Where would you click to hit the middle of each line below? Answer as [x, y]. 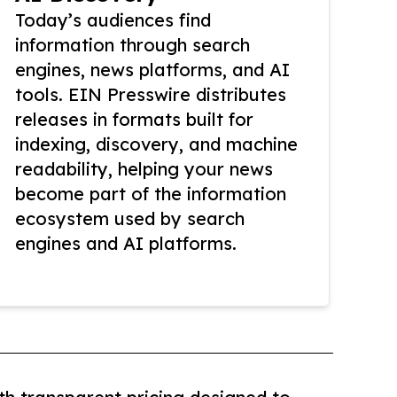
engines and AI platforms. [126, 244]
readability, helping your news [144, 169]
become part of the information [151, 194]
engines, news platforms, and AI [152, 70]
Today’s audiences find [113, 20]
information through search [132, 45]
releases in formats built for [134, 120]
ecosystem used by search [130, 219]
